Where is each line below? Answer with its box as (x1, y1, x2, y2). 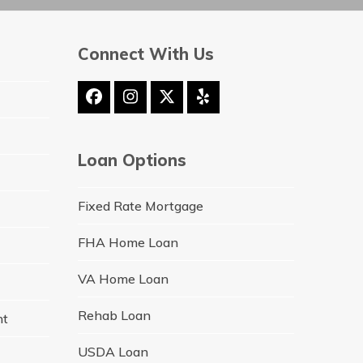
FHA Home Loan (77, 233, 178, 250)
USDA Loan (77, 343, 148, 360)
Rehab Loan (77, 306, 151, 323)
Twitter (165, 93, 221, 114)
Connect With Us (77, 43, 214, 64)
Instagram (129, 93, 207, 114)
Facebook (92, 93, 169, 114)
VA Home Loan (77, 270, 169, 287)
